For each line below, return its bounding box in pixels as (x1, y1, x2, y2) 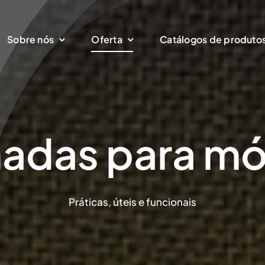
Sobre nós (7, 33, 54, 46)
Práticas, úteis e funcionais (68, 195, 196, 208)
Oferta (91, 33, 122, 46)
